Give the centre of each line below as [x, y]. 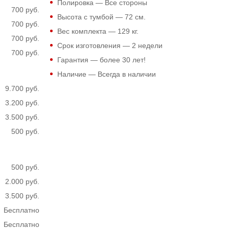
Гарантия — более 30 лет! [101, 60]
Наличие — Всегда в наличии [106, 74]
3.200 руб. [22, 103]
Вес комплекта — [87, 31]
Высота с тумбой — [91, 17]
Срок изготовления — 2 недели [110, 45]
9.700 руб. [22, 88]
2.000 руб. [22, 181]
